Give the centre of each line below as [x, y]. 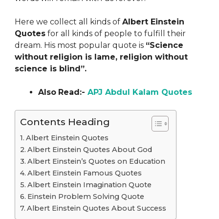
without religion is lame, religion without [101, 57]
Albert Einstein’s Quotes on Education [96, 162]
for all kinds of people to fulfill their [116, 34]
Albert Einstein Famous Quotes [84, 173]
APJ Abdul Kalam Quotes [140, 92]
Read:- [73, 92]
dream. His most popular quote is [80, 45]
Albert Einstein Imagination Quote [89, 185]
